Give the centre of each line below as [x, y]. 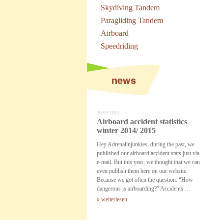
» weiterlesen [112, 199]
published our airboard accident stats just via [148, 153]
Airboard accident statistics [142, 122]
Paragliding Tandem [132, 20]
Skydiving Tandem [130, 8]
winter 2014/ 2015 [126, 130]
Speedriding [119, 46]
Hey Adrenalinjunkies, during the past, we [146, 144]
